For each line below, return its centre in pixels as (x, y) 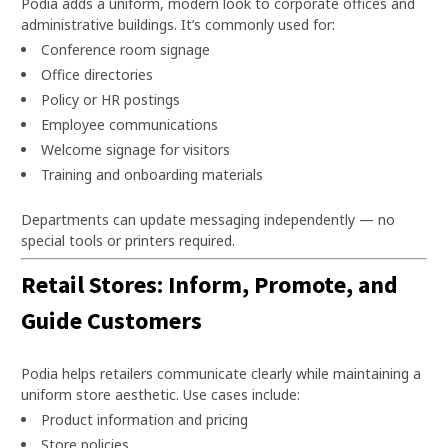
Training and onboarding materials (152, 174)
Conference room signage (125, 49)
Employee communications (129, 124)
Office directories (97, 74)
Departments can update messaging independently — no (208, 219)
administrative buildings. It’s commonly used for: (178, 24)
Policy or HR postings (110, 99)
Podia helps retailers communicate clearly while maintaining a (221, 373)
